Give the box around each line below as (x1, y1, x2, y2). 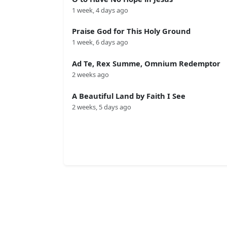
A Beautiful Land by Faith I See (72, 90, 185, 101)
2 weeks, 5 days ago (72, 102, 131, 111)
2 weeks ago (72, 70, 109, 80)
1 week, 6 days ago (72, 37, 128, 47)
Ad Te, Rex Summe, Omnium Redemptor (72, 58, 220, 69)
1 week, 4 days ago (72, 5, 128, 15)
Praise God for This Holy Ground (72, 26, 191, 36)
